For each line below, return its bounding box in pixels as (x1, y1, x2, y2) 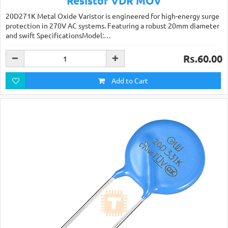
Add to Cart (110, 76, 148, 85)
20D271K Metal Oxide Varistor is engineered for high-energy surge (6, 11, 219, 20)
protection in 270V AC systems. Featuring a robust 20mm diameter (6, 21, 219, 30)
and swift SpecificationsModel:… (6, 31, 111, 40)
